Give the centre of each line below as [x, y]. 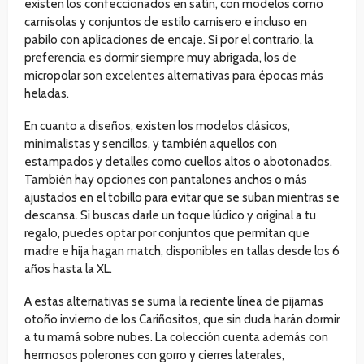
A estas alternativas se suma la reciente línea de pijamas [174, 302]
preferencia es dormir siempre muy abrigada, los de [160, 58]
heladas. [47, 94]
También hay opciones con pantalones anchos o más [166, 180]
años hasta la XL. [68, 269]
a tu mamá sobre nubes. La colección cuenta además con [176, 338]
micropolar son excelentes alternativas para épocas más [174, 76]
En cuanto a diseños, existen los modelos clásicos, [157, 126]
